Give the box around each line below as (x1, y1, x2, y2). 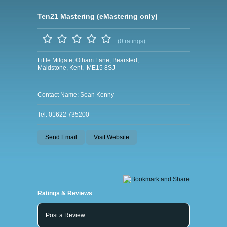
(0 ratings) (118, 37, 145, 45)
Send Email (45, 134, 77, 141)
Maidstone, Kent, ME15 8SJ (37, 64, 115, 71)
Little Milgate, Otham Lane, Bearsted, (37, 57, 139, 64)
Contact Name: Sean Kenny (37, 91, 114, 98)
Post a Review (46, 212, 85, 219)
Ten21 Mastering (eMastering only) (37, 12, 158, 20)
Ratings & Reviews (37, 190, 92, 197)
